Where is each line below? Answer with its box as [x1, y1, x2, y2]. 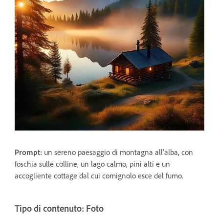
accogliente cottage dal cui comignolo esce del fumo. [15, 171, 183, 181]
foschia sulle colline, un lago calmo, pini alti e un [15, 159, 170, 169]
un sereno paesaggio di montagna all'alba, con [44, 147, 193, 157]
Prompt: [15, 147, 44, 157]
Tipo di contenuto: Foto [15, 203, 104, 215]
